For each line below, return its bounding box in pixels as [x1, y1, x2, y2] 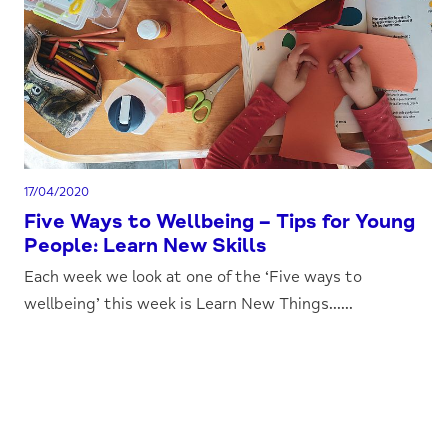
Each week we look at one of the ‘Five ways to [24, 267, 363, 287]
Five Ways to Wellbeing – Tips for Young [24, 209, 416, 234]
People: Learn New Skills [24, 233, 268, 258]
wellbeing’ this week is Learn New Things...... [24, 294, 354, 314]
